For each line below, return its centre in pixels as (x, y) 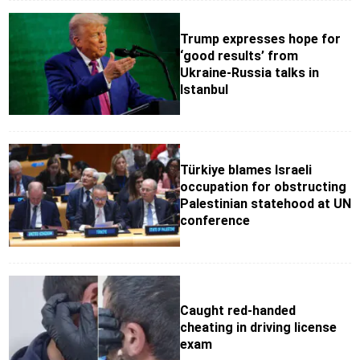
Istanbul (204, 89)
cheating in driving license (258, 327)
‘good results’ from (239, 55)
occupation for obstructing (263, 187)
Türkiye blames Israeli (246, 170)
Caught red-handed (238, 310)
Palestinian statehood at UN (266, 204)
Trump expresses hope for (260, 39)
